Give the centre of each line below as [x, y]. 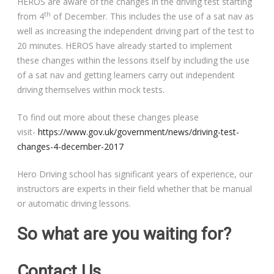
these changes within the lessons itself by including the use [134, 61]
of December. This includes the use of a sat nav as [153, 17]
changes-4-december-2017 [71, 147]
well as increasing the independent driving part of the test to [136, 31]
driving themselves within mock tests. [91, 90]
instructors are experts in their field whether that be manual [135, 189]
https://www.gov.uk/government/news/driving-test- [139, 132]
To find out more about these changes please [108, 117]
